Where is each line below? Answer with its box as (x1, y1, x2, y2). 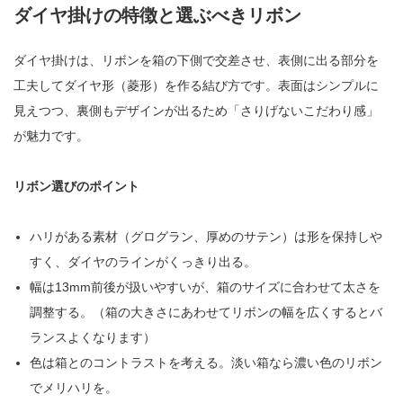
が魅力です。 (13, 129, 89, 144)
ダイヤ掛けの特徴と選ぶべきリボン (13, 5, 301, 26)
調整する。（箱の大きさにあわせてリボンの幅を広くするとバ (30, 305, 383, 320)
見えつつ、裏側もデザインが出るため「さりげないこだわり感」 (13, 103, 379, 119)
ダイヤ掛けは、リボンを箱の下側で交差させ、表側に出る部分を (13, 53, 379, 68)
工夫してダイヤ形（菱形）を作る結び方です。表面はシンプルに (13, 78, 379, 94)
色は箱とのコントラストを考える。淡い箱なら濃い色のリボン (30, 355, 383, 371)
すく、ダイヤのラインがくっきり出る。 (30, 255, 257, 270)
